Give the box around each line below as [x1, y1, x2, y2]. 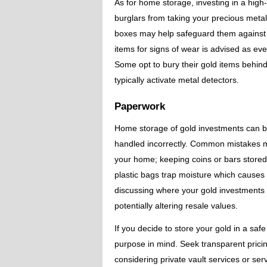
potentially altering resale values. [114, 201, 238, 210]
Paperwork [114, 101, 165, 112]
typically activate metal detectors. [114, 75, 239, 85]
